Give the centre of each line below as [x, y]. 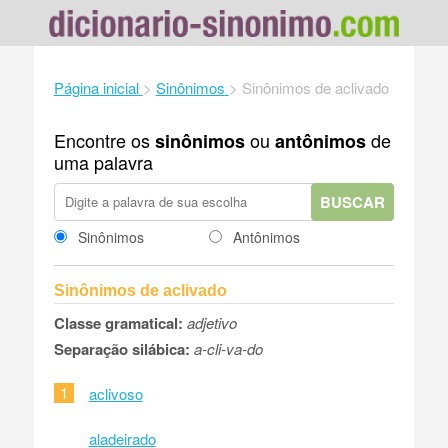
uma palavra [103, 161]
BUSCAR [353, 201]
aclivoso [115, 393]
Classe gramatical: [118, 322]
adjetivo [211, 322]
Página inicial [96, 87]
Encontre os [104, 139]
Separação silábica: [121, 348]
